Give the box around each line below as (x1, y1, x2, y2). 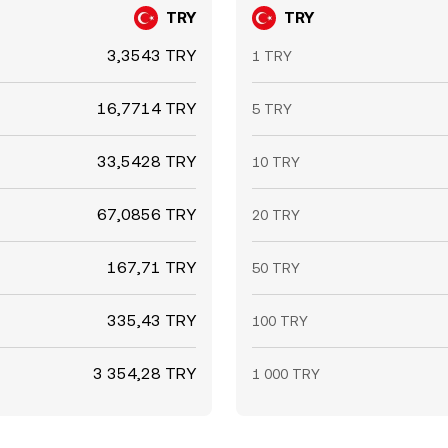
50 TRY (252, 260, 300, 276)
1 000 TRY (252, 366, 320, 382)
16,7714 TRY (97, 99, 196, 118)
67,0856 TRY (97, 205, 196, 224)
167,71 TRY (107, 258, 196, 277)
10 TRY (252, 154, 300, 170)
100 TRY (252, 313, 308, 329)
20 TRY (252, 207, 300, 223)
